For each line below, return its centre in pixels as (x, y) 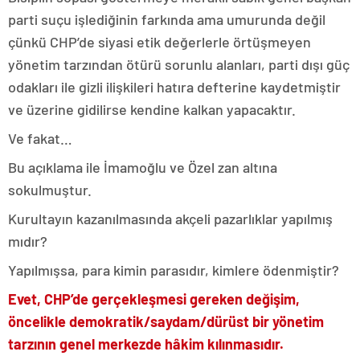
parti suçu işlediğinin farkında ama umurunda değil (167, 19)
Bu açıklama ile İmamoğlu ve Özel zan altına (143, 167)
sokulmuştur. (50, 189)
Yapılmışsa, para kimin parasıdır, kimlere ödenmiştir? (174, 270)
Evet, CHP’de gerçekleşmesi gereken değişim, (154, 299)
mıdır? (28, 241)
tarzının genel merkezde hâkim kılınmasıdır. (146, 344)
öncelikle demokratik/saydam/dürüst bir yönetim (166, 321)
